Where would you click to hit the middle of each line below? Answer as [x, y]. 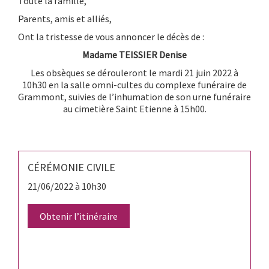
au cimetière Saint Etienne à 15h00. [134, 108]
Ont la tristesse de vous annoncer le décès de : [111, 36]
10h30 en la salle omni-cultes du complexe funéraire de [134, 84]
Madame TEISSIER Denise [134, 54]
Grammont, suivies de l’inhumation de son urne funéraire [134, 96]
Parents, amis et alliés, [65, 18]
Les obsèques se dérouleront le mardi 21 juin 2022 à [134, 72]
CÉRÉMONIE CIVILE [71, 167]
